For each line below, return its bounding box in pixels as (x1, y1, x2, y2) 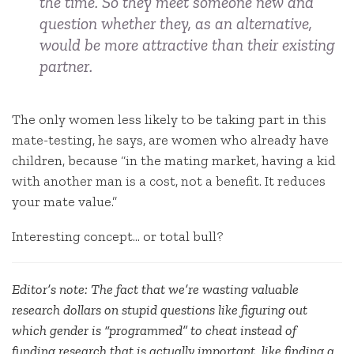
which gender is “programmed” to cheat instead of (12, 321, 296, 339)
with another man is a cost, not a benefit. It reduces (12, 172, 326, 190)
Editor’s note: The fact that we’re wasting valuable (12, 280, 299, 298)
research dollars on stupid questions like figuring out (12, 300, 307, 318)
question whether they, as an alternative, (40, 13, 312, 33)
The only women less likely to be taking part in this (12, 111, 326, 129)
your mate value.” (12, 193, 117, 211)
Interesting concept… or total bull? (12, 227, 223, 245)
